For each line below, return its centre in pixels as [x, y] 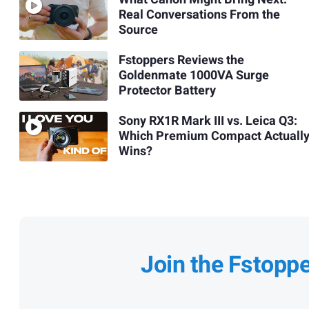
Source [138, 30]
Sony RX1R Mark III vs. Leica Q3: [208, 121]
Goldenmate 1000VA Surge [193, 76]
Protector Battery [167, 91]
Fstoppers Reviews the [181, 61]
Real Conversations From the [199, 15]
